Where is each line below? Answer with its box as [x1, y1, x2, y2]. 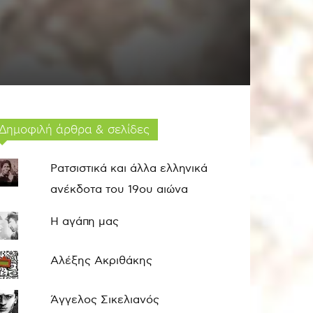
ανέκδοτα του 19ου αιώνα [50, 183, 189, 196]
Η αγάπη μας [50, 215, 119, 228]
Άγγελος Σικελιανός [50, 293, 160, 307]
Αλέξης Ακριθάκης [50, 254, 153, 268]
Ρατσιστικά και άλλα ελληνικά [50, 162, 208, 175]
